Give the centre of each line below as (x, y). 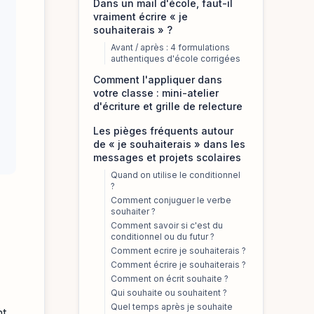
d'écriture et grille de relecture (168, 106)
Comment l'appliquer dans (158, 80)
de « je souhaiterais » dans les (169, 144)
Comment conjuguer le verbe (171, 200)
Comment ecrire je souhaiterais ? (178, 251)
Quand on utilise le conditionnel (176, 175)
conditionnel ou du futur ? (163, 237)
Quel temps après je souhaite (172, 307)
